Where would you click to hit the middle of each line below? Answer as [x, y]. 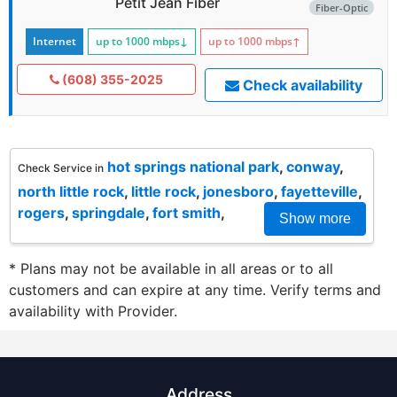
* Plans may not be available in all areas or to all [171, 268]
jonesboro [238, 191]
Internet [54, 41]
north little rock [71, 191]
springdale [109, 212]
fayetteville [319, 191]
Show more [315, 218]
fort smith [187, 212]
